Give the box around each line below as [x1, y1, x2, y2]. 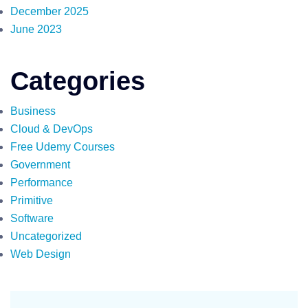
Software [10, 212, 54, 224]
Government [10, 159, 70, 170]
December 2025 [10, 5, 89, 17]
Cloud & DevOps [10, 123, 93, 135]
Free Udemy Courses [10, 141, 115, 153]
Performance [10, 177, 73, 188]
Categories [10, 67, 145, 96]
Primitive [10, 195, 53, 206]
